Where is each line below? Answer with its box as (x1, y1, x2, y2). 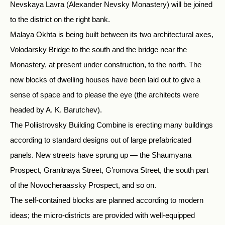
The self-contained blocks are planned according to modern (10, 196, 203, 204)
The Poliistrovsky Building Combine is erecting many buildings (10, 121, 213, 129)
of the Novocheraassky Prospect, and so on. (10, 181, 156, 189)
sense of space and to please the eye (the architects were (10, 90, 199, 99)
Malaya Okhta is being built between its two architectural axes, (10, 30, 213, 39)
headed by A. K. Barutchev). (10, 105, 102, 114)
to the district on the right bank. (10, 15, 110, 24)
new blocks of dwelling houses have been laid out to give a (10, 75, 200, 84)
